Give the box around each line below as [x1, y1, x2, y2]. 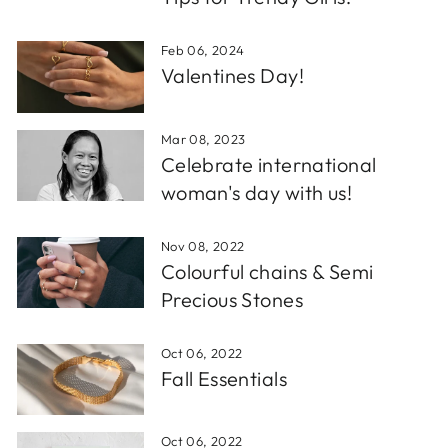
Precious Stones [160, 286, 304, 312]
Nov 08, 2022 [160, 237, 245, 254]
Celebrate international [160, 151, 377, 177]
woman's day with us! [160, 179, 353, 205]
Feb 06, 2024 [160, 42, 245, 59]
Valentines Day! [160, 63, 305, 89]
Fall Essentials [160, 365, 288, 391]
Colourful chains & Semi [160, 258, 374, 284]
